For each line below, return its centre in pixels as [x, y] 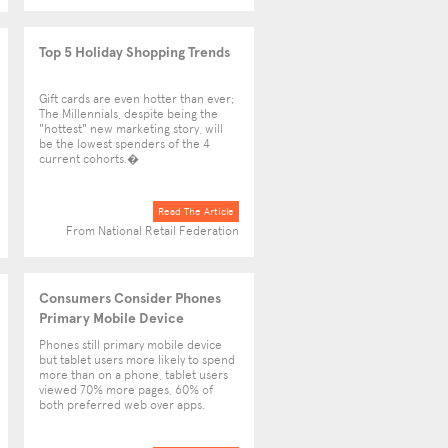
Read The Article [196, 211]
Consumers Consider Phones [130, 298]
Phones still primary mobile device [130, 345]
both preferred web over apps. [122, 405]
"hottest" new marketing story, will [131, 129]
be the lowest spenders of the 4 [124, 144]
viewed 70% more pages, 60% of [126, 390]
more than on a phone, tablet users [133, 375]
